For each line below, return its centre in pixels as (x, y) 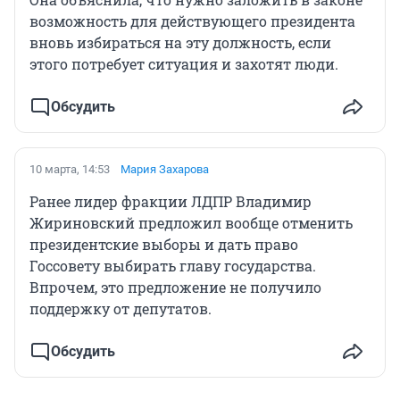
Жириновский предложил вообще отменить (191, 223)
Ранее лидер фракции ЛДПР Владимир (171, 202)
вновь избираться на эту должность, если (180, 43)
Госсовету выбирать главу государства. (173, 266)
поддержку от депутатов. (121, 309)
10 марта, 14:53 (70, 170)
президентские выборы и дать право (164, 245)
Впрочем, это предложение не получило (175, 287)
